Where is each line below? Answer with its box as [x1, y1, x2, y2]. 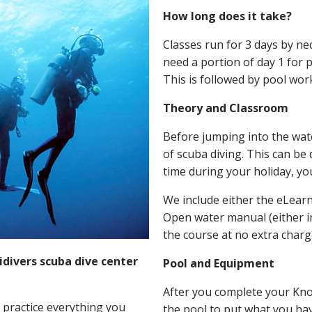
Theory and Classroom [163, 100, 288, 116]
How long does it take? [163, 8, 292, 24]
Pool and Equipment [163, 256, 274, 272]
